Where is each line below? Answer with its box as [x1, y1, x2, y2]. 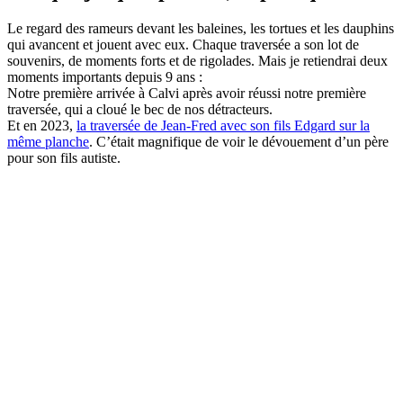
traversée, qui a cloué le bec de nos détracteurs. [7, 101, 273, 117]
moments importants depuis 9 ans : [7, 68, 202, 85]
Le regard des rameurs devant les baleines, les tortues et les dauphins [7, 20, 394, 36]
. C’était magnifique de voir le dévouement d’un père [89, 133, 389, 149]
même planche [7, 133, 89, 149]
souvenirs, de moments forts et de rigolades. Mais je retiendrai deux [7, 52, 388, 68]
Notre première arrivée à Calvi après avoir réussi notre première [7, 85, 366, 101]
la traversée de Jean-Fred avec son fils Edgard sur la [76, 117, 370, 133]
